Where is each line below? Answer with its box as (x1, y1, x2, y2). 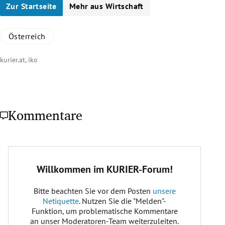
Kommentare (8, 104, 82, 126)
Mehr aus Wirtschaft (69, 1, 144, 12)
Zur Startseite (6, 1, 57, 12)
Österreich (9, 31, 46, 42)
